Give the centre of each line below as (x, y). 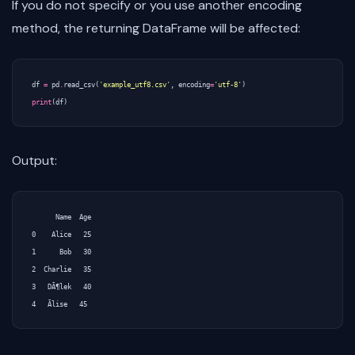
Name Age (61, 217)
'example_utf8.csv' (135, 85)
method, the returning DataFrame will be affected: (156, 28)
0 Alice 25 (61, 235)
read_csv (79, 85)
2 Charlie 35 (61, 269)
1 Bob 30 (61, 252)
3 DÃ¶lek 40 (61, 287)
